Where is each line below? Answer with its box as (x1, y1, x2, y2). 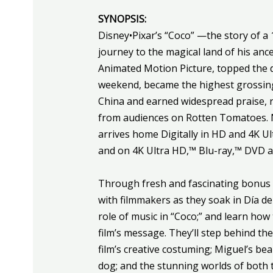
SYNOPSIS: (97, 12, 146, 26)
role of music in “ (97, 210, 174, 224)
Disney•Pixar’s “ (97, 29, 168, 43)
